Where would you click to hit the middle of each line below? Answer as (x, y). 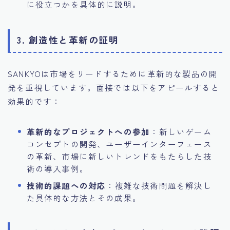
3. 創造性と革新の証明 (68, 39)
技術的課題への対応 (66, 185)
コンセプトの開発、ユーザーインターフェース (119, 143)
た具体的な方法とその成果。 (84, 197)
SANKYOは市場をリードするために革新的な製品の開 (113, 73)
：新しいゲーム (181, 131)
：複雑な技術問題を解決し (159, 185)
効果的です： (34, 101)
